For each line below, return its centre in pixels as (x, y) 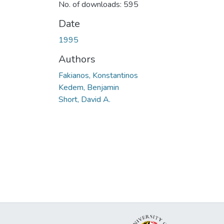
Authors (77, 59)
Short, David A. (84, 99)
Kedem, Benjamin (89, 87)
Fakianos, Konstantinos (98, 75)
